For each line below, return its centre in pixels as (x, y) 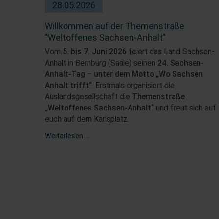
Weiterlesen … (67, 136)
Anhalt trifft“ (68, 85)
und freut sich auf (185, 108)
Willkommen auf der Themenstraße (115, 26)
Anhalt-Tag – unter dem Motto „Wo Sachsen (124, 74)
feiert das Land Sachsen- (171, 52)
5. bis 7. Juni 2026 (95, 52)
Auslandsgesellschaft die (88, 97)
